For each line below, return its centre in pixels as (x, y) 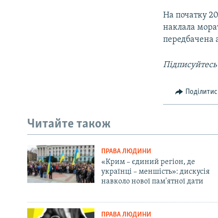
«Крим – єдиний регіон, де (148, 162)
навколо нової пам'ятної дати (152, 182)
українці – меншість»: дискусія (155, 172)
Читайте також (69, 124)
